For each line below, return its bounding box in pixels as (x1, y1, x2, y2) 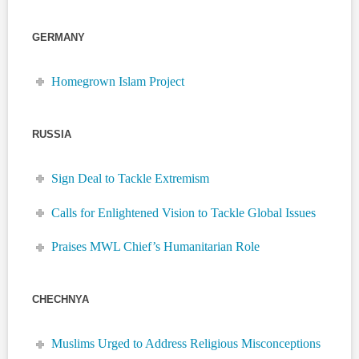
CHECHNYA (32, 293, 89, 306)
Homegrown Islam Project (51, 74, 185, 88)
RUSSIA (32, 127, 71, 140)
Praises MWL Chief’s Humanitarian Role (51, 240, 260, 254)
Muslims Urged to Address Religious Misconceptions (51, 337, 321, 351)
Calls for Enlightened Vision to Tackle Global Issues (51, 205, 317, 220)
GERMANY (32, 30, 85, 43)
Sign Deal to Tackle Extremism (51, 171, 210, 185)
